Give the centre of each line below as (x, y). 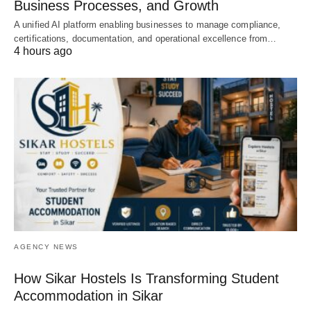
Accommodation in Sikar (89, 296)
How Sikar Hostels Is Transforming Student (146, 279)
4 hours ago (43, 51)
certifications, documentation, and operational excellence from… (145, 38)
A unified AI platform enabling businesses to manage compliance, (148, 24)
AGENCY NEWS (46, 247)
